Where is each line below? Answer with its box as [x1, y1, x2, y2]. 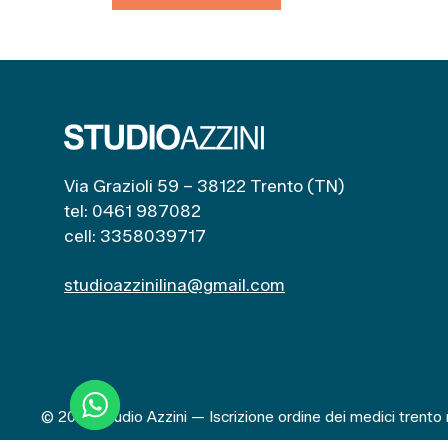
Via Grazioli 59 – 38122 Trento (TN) [64, 175, 345, 196]
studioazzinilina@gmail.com [64, 274, 285, 295]
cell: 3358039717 [64, 225, 206, 246]
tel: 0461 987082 [64, 200, 201, 221]
